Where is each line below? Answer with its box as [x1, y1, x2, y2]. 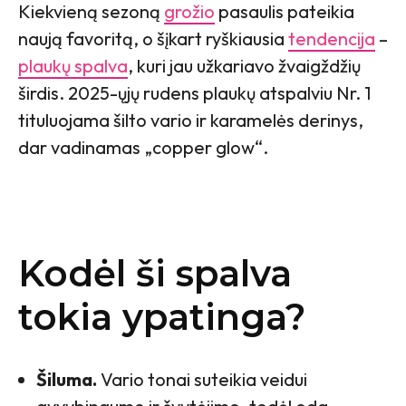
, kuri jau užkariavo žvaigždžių [128, 54, 361, 77]
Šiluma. [36, 368, 97, 391]
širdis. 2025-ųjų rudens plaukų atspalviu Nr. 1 [18, 82, 371, 104]
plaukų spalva [18, 54, 128, 77]
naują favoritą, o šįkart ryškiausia [18, 27, 288, 50]
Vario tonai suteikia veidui [97, 368, 307, 391]
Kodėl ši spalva [18, 251, 292, 295]
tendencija [288, 27, 375, 50]
